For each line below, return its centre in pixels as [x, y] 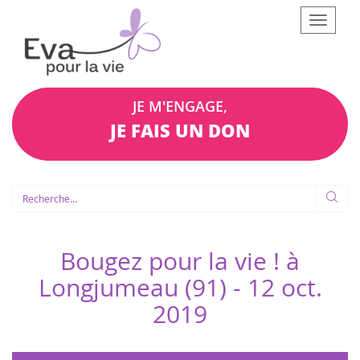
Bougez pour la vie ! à [180, 261]
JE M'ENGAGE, [180, 106]
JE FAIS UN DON [180, 130]
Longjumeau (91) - [143, 287]
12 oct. [284, 287]
